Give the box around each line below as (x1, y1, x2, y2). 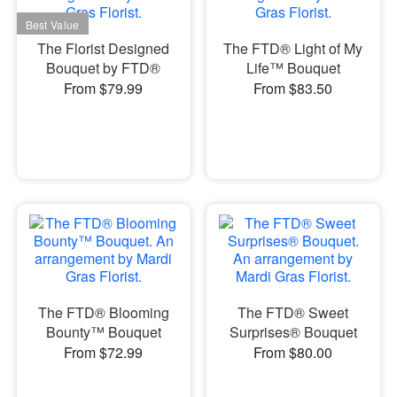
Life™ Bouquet (245, 58, 340, 78)
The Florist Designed (37, 38, 170, 58)
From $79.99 (64, 78, 144, 98)
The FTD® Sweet (237, 302, 349, 323)
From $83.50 (253, 78, 333, 98)
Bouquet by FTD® (46, 58, 161, 78)
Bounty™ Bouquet (45, 322, 161, 342)
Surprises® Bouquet (229, 322, 357, 342)
